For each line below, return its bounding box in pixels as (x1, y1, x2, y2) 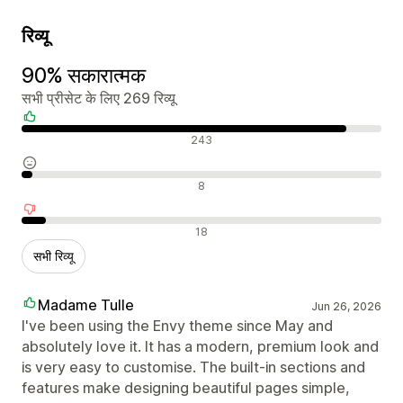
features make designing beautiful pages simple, (22, 378, 350, 397)
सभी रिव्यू (33, 247, 74, 264)
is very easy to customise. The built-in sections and (22, 357, 365, 376)
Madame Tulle (38, 295, 134, 314)
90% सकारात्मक (22, 62, 146, 88)
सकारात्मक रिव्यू (21, 129, 103, 148)
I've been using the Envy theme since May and (22, 316, 333, 335)
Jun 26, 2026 (310, 299, 381, 313)
